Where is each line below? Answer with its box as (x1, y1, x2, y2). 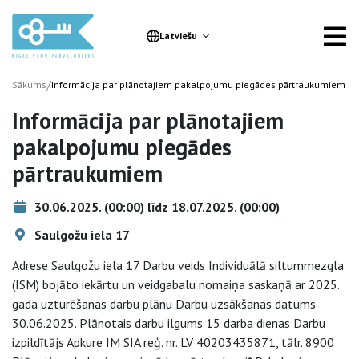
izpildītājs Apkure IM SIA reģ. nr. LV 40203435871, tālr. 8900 (12, 334, 334, 350)
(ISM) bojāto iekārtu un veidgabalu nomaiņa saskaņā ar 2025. (12, 276, 339, 292)
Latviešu (159, 30, 197, 42)
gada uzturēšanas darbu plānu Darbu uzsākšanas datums (12, 296, 316, 312)
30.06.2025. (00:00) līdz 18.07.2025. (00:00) (31, 199, 280, 215)
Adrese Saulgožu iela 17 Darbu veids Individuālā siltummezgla (12, 257, 344, 273)
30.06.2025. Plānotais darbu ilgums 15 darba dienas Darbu (12, 315, 325, 331)
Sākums (12, 79, 46, 91)
